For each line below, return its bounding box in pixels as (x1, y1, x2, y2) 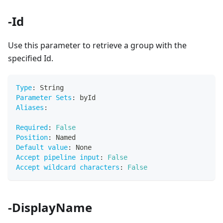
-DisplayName (8, 199, 92, 216)
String (36, 83, 64, 92)
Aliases (16, 103, 44, 111)
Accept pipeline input (16, 153, 100, 161)
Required (16, 123, 48, 131)
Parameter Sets (16, 93, 72, 102)
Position (16, 133, 48, 141)
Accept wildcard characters (16, 163, 119, 171)
